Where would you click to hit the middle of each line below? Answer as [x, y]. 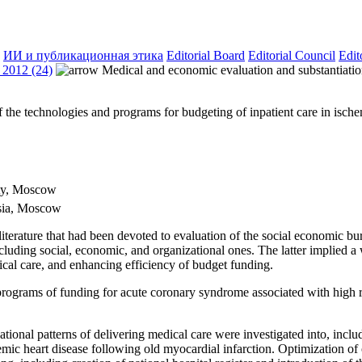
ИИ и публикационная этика [83, 55]
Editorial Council [292, 55]
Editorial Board [206, 55]
